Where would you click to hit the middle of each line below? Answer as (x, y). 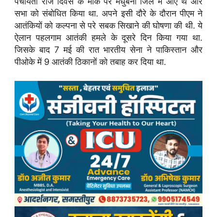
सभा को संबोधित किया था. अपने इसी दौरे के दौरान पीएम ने (108, 14)
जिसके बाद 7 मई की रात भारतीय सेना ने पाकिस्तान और (108, 50)
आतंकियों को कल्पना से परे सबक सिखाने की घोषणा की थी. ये (108, 26)
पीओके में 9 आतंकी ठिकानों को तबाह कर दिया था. (90, 62)
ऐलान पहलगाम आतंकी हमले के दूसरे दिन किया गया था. (108, 38)
